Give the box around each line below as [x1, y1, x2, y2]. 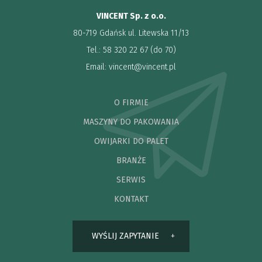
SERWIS [116, 174, 146, 185]
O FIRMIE [113, 97, 149, 108]
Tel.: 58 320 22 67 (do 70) [86, 44, 176, 55]
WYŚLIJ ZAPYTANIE [91, 230, 159, 241]
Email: [86, 61, 109, 72]
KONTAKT [113, 194, 149, 204]
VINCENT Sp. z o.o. [96, 11, 166, 21]
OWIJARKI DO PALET [94, 136, 168, 146]
